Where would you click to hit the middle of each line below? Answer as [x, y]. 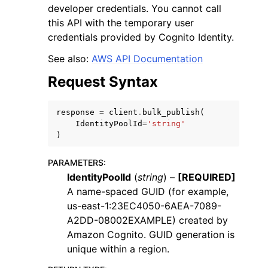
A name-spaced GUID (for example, [148, 191]
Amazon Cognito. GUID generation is [151, 234]
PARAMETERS [76, 162]
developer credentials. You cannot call [135, 8]
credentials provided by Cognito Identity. [141, 37]
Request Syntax [103, 82]
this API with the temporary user [121, 23]
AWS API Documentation [147, 59]
